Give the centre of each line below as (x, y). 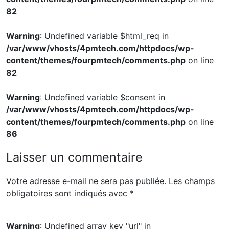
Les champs (192, 181)
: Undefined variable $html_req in (104, 36)
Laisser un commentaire (74, 157)
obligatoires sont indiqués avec (68, 193)
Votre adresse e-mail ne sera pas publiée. (86, 181)
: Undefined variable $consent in (102, 97)
